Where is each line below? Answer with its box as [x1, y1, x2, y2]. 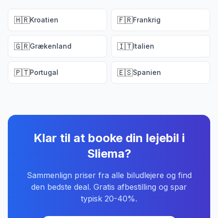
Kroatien [30, 16, 58, 24]
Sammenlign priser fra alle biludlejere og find [26, 170, 192, 180]
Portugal [30, 68, 58, 76]
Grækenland [30, 42, 72, 50]
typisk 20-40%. [81, 194, 137, 203]
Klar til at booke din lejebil [33, 131, 182, 145]
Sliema [87, 146, 125, 161]
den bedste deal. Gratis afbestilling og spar [31, 182, 187, 192]
